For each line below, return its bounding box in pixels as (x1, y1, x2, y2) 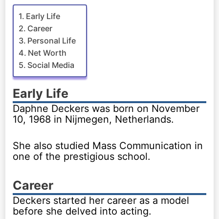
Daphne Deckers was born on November (13, 102, 200, 114)
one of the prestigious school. (13, 150, 151, 162)
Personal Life (27, 35, 76, 45)
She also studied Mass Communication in (13, 139, 203, 152)
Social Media (27, 60, 75, 70)
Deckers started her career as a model (13, 194, 190, 206)
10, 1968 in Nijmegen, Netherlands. (13, 113, 175, 125)
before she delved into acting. (13, 205, 152, 217)
